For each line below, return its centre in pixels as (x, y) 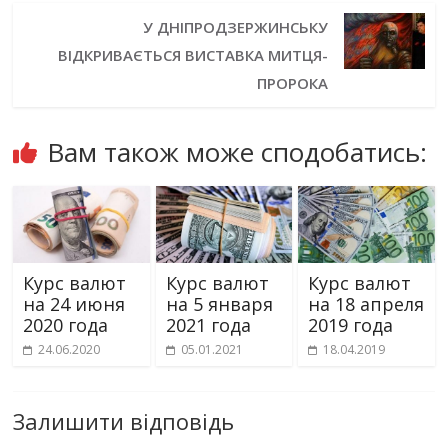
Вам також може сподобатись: (237, 152)
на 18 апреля (365, 304)
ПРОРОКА (293, 83)
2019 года (350, 325)
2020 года (66, 325)
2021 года (208, 325)
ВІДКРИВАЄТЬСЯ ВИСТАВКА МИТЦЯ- (193, 55)
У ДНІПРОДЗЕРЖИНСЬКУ (236, 27)
